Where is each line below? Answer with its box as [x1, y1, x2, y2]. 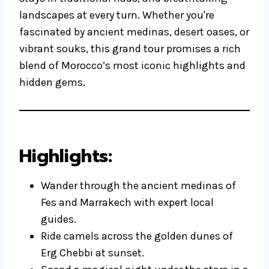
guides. [41, 213, 76, 226]
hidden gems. [19, 76, 85, 89]
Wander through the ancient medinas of [41, 179, 236, 193]
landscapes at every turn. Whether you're [19, 8, 214, 22]
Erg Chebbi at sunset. [41, 246, 144, 260]
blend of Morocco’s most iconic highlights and [19, 59, 246, 73]
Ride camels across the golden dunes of [41, 229, 233, 243]
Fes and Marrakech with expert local [41, 196, 214, 210]
